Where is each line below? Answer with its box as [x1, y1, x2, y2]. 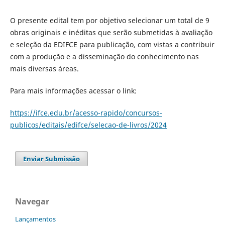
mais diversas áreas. [10, 63, 79, 73]
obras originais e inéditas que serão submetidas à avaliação [10, 27, 212, 37]
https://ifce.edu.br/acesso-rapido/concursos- [10, 107, 162, 118]
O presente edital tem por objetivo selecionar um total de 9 [10, 15, 209, 25]
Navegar [15, 195, 49, 207]
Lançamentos [15, 214, 56, 223]
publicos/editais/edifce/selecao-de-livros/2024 [10, 120, 167, 130]
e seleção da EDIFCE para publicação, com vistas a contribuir [10, 39, 214, 49]
